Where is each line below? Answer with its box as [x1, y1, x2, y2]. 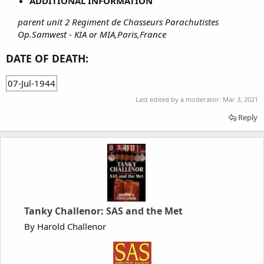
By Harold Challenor [24, 220, 106, 233]
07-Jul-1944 [8, 77, 55, 90]
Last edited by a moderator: [136, 94, 223, 104]
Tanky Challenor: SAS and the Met [24, 204, 183, 218]
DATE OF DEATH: [6, 51, 88, 65]
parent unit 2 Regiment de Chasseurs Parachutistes [18, 15, 219, 28]
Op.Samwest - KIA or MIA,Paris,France [18, 28, 169, 40]
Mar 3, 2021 [223, 94, 258, 104]
